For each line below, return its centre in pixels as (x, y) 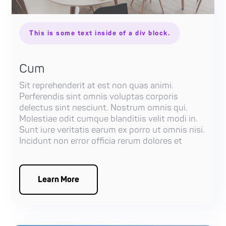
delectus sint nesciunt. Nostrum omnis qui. (104, 107)
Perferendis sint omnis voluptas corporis (99, 96)
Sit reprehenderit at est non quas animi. (97, 85)
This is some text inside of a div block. (100, 33)
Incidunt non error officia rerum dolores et (101, 141)
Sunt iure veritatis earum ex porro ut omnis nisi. (112, 130)
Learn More (59, 179)
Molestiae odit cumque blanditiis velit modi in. (109, 119)
